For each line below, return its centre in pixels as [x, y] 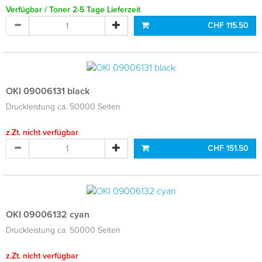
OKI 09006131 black [48, 92]
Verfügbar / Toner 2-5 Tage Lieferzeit [73, 10]
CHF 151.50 [228, 149]
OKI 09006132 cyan [48, 214]
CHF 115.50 [228, 26]
